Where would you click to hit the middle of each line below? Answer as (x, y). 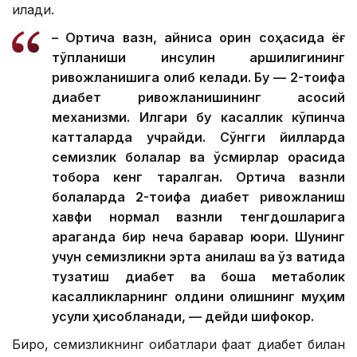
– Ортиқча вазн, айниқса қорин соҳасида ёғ (198, 37)
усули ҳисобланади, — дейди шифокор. (183, 316)
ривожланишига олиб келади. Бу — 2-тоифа (198, 77)
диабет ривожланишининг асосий (198, 97)
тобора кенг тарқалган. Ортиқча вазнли (198, 177)
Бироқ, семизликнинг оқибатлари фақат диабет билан (178, 344)
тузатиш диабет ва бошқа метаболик (198, 276)
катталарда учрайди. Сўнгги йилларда (198, 137)
